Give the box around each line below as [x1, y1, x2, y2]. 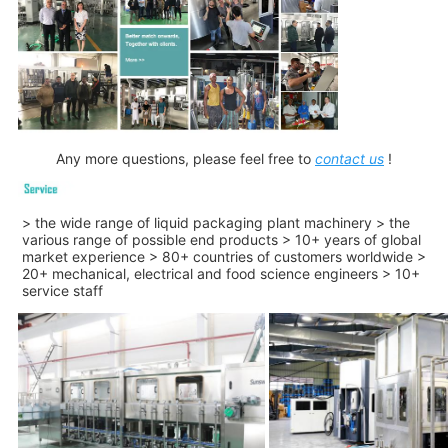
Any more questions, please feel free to [56, 149, 311, 167]
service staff [21, 282, 103, 300]
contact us [315, 149, 384, 167]
